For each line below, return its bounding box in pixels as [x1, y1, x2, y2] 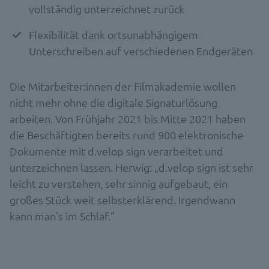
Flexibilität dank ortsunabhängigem [29, 27, 198, 41]
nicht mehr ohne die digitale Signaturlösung [10, 95, 217, 109]
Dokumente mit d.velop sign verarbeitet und [10, 144, 223, 158]
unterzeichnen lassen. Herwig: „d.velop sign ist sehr [10, 160, 253, 174]
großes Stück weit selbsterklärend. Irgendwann [10, 192, 235, 207]
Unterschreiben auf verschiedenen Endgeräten [29, 43, 253, 58]
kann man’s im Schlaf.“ [10, 208, 115, 223]
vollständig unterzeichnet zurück [29, 1, 184, 16]
